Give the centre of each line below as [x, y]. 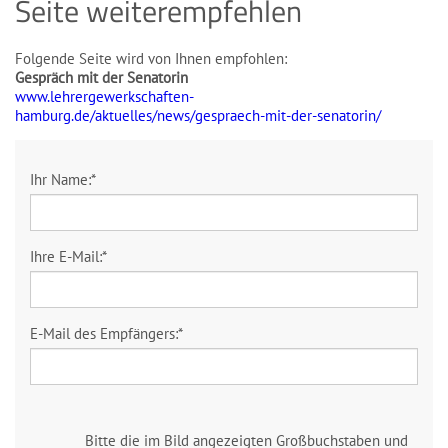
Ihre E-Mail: [66, 256]
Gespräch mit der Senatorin [101, 77]
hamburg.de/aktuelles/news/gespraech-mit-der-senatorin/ [198, 115]
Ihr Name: [60, 179]
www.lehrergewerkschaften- [104, 96]
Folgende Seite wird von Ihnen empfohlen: [151, 58]
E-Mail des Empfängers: [104, 333]
